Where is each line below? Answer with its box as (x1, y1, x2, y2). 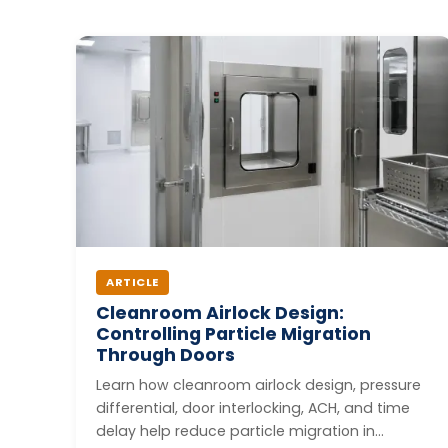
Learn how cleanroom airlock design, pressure (96, 375, 421, 396)
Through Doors (96, 343, 235, 368)
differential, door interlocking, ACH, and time (96, 398, 410, 419)
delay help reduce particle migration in (96, 421, 375, 442)
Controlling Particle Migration (96, 322, 371, 347)
